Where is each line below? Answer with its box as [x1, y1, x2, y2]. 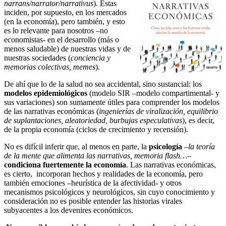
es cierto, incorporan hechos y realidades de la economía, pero [4, 169, 203, 178]
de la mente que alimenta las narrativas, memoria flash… [4, 151, 187, 160]
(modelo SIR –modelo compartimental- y [87, 88, 219, 97]
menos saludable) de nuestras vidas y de [4, 44, 131, 53]
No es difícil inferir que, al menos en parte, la [4, 142, 149, 151]
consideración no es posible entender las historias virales [4, 196, 182, 205]
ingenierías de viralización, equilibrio [99, 106, 218, 116]
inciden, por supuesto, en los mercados [4, 8, 127, 17]
